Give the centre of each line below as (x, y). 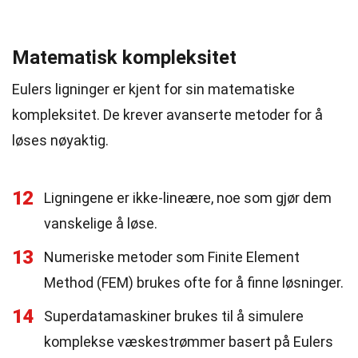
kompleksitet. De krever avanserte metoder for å (167, 115)
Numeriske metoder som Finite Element (172, 257)
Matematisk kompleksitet (124, 58)
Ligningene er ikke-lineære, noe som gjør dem (188, 198)
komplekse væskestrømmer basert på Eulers (189, 342)
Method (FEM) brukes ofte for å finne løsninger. (194, 282)
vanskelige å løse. (101, 223)
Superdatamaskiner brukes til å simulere (174, 316)
